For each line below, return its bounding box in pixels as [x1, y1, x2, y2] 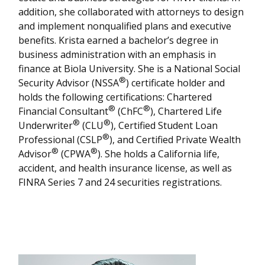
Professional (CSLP [18, 133, 103, 146]
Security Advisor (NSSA [18, 76, 119, 89]
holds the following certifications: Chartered [18, 91, 212, 104]
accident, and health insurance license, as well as [18, 161, 232, 174]
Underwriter [18, 119, 73, 132]
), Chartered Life [150, 105, 222, 118]
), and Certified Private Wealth [109, 133, 241, 146]
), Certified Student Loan [111, 119, 218, 132]
